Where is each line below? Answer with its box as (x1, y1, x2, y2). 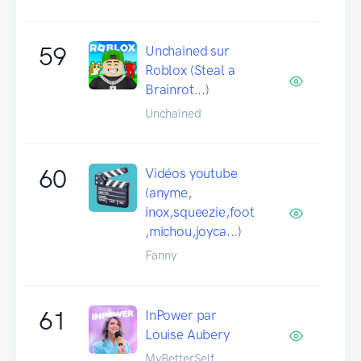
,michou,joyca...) (145, 222, 243, 239)
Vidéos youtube (145, 164, 238, 181)
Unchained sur (145, 42, 230, 59)
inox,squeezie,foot (145, 203, 255, 220)
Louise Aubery (145, 326, 230, 342)
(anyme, (145, 184, 192, 201)
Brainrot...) (145, 81, 210, 98)
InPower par (145, 306, 218, 323)
